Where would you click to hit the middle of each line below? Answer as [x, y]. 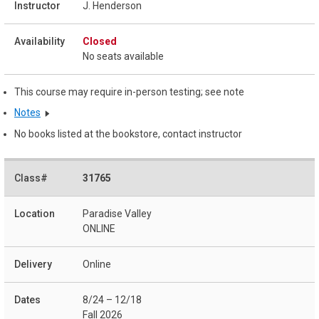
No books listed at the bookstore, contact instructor [128, 134]
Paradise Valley [117, 213]
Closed [100, 41]
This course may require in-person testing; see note [129, 91]
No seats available [123, 56]
